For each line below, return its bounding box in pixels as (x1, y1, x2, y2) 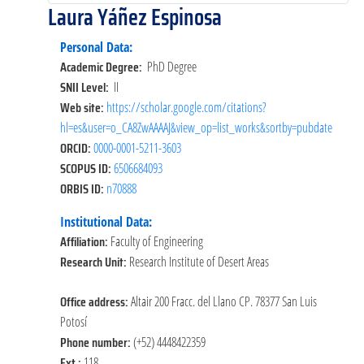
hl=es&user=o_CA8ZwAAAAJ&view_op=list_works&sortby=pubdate (60, 118, 332, 136)
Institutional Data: (60, 212, 152, 231)
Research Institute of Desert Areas (129, 252, 269, 271)
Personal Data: (60, 37, 132, 56)
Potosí (60, 312, 87, 331)
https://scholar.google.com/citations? (106, 97, 266, 116)
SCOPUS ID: (60, 158, 114, 179)
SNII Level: (60, 76, 114, 97)
